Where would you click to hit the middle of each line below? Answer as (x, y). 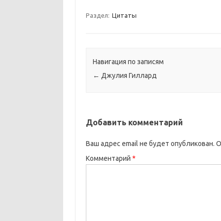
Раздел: (98, 15)
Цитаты (124, 15)
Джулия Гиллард (128, 76)
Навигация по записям (128, 62)
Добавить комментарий (134, 123)
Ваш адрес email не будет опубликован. (150, 144)
